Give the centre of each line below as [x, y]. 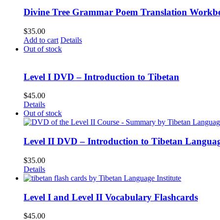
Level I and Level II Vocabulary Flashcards [111, 197]
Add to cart [41, 40]
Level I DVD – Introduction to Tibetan [101, 77]
